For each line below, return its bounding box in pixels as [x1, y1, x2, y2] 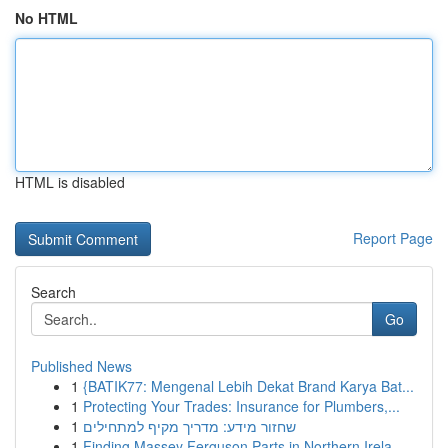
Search [31, 282, 76, 302]
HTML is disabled [15, 172, 125, 192]
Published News [31, 356, 132, 376]
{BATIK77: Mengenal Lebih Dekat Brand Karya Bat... [83, 376, 414, 396]
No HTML [15, 8, 78, 28]
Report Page [353, 228, 433, 248]
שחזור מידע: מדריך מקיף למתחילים [83, 416, 296, 436]
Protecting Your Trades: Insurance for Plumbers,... [83, 396, 400, 416]
